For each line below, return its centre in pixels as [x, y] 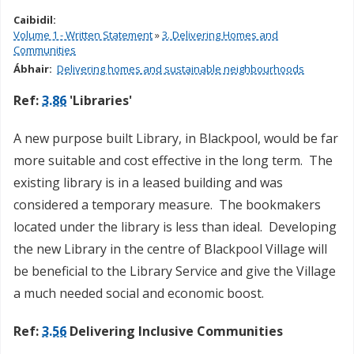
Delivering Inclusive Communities [175, 331]
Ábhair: [34, 69]
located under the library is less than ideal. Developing [175, 227]
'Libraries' [99, 101]
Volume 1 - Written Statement [83, 35]
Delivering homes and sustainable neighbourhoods [181, 69]
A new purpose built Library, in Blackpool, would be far [176, 139]
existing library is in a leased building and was [148, 183]
